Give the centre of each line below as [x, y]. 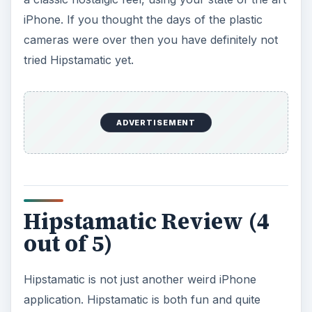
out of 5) [68, 243]
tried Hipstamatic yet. [78, 60]
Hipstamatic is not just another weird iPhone [140, 279]
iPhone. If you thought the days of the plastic [143, 20]
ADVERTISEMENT [156, 123]
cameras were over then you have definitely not [150, 40]
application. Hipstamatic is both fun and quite [142, 299]
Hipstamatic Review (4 [146, 221]
